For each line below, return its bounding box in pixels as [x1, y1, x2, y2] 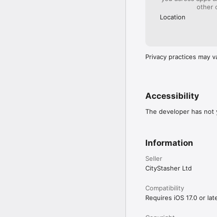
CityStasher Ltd [145, 164, 192, 172]
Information [145, 138, 193, 148]
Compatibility [145, 184, 184, 192]
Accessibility [145, 91, 199, 101]
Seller [145, 154, 162, 162]
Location [160, 13, 186, 21]
